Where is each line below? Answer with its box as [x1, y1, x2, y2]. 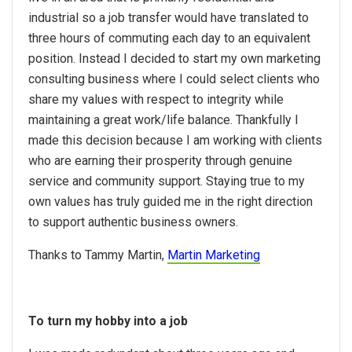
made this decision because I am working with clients [28, 133, 322, 148]
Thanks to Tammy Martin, [28, 247, 167, 263]
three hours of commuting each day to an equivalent [28, 31, 310, 46]
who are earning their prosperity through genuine [28, 153, 292, 169]
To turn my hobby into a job [28, 313, 188, 329]
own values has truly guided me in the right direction [28, 194, 313, 210]
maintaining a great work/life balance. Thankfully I [28, 112, 299, 128]
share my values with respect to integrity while [28, 92, 284, 108]
